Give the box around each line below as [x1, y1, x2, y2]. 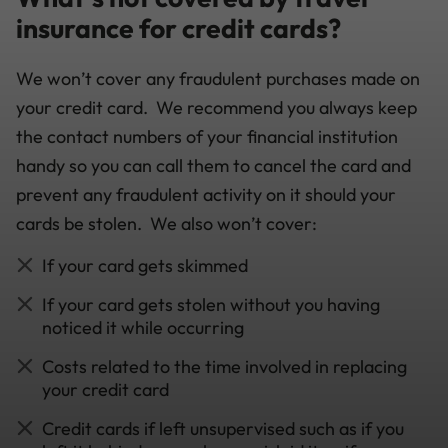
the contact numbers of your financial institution [16, 124, 398, 148]
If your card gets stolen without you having [42, 292, 380, 316]
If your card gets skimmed [42, 253, 248, 277]
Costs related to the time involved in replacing [42, 354, 407, 378]
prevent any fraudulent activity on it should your [16, 182, 396, 206]
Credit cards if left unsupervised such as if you [42, 416, 404, 440]
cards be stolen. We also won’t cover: [16, 211, 317, 235]
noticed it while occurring [42, 315, 244, 339]
